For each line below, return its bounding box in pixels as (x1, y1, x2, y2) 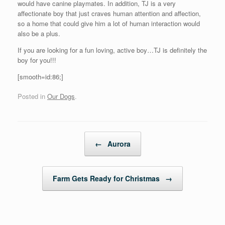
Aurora (105, 139, 131, 149)
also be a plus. (18, 28, 60, 38)
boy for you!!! (18, 55, 56, 65)
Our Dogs (47, 91, 75, 101)
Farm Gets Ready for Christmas (53, 173, 162, 184)
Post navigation (18, 132, 63, 142)
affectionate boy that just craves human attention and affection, (18, 8, 201, 18)
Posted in (18, 91, 47, 101)
